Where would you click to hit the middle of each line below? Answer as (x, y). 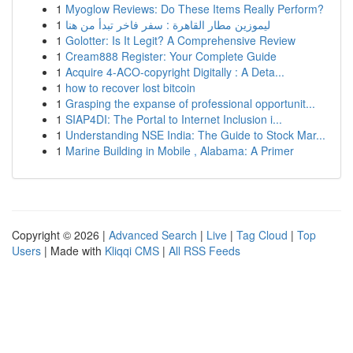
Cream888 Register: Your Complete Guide (171, 56)
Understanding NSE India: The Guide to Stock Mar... (195, 135)
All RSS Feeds (204, 251)
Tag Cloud (262, 235)
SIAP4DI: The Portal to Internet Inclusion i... (174, 119)
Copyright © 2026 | (60, 235)
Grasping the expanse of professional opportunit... (190, 103)
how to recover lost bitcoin (130, 87)
